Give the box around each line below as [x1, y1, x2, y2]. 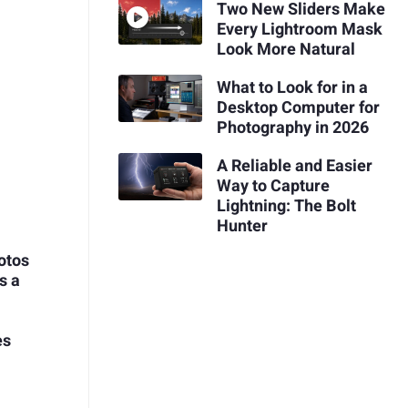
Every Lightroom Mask [216, 17, 382, 43]
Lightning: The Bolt [216, 193, 356, 219]
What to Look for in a [216, 75, 368, 100]
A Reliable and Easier [216, 153, 372, 178]
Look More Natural [216, 37, 355, 63]
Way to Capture [216, 173, 330, 199]
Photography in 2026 [216, 115, 369, 140]
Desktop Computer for [216, 95, 380, 120]
